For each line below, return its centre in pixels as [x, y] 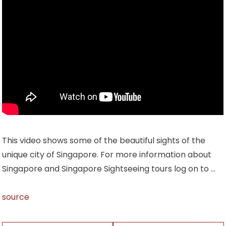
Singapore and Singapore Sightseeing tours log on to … [109, 168]
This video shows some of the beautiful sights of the [104, 140]
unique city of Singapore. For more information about [107, 154]
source [16, 197]
